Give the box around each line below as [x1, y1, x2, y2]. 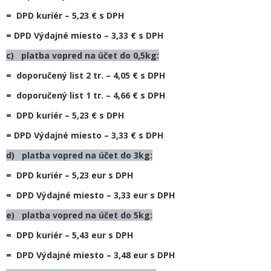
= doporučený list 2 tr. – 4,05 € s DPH [6, 70, 165, 81]
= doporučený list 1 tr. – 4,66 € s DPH [6, 90, 165, 101]
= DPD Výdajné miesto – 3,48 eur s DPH [6, 249, 175, 261]
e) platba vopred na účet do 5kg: [6, 209, 152, 221]
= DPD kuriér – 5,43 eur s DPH [6, 229, 133, 241]
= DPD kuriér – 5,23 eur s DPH [6, 169, 133, 181]
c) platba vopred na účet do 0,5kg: [6, 50, 159, 61]
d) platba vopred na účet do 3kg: [6, 149, 152, 161]
